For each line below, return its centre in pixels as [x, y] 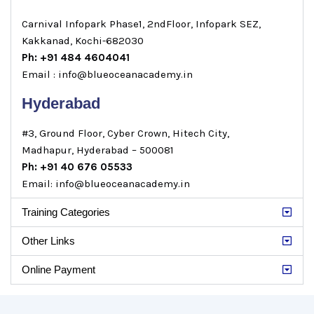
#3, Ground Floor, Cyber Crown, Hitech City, [125, 133]
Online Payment [59, 269]
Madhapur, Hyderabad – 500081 [98, 150]
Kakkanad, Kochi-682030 [83, 41]
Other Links [48, 241]
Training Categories [66, 212]
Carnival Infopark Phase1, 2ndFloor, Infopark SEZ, [141, 24]
